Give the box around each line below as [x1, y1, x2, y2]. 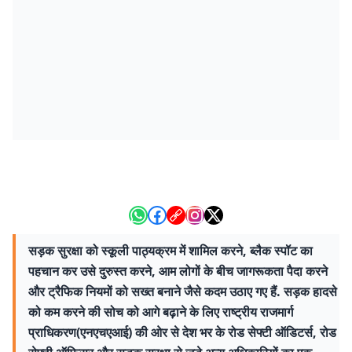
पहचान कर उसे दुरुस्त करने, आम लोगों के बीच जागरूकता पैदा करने [28, 262, 328, 280]
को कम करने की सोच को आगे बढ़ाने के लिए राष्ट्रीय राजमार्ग [28, 303, 293, 321]
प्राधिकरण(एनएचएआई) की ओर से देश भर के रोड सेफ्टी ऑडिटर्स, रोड [28, 324, 336, 341]
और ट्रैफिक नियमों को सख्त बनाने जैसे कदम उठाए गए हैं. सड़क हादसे [28, 283, 337, 300]
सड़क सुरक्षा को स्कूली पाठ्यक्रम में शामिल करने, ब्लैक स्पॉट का [28, 242, 313, 259]
